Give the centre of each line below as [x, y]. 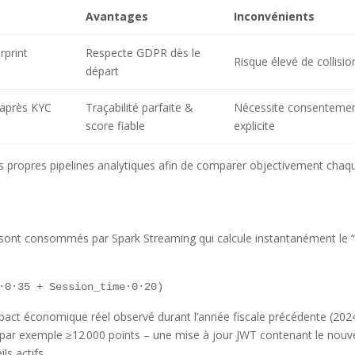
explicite [254, 125]
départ [102, 71]
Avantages [116, 16]
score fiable [115, 125]
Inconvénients [274, 16]
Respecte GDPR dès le [143, 52]
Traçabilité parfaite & [139, 107]
